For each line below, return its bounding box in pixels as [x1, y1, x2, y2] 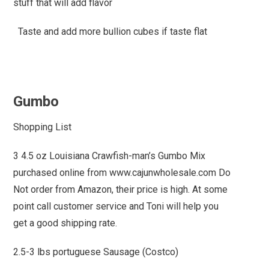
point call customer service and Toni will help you [13, 200, 219, 212]
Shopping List [13, 121, 72, 133]
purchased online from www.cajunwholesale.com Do [13, 166, 231, 178]
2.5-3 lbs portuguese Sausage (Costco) [13, 246, 179, 258]
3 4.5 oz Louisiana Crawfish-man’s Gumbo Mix [13, 150, 206, 162]
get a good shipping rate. [13, 217, 118, 229]
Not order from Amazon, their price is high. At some [13, 183, 228, 195]
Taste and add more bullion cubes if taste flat [13, 25, 208, 37]
